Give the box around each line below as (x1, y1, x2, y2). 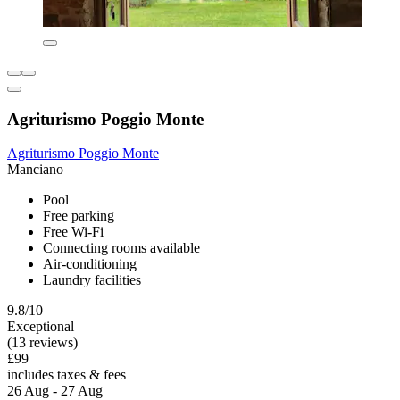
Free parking (43, 208, 114, 224)
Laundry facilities (43, 272, 141, 288)
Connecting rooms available (43, 240, 200, 256)
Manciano (7, 162, 63, 178)
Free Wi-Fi (43, 224, 104, 240)
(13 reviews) (7, 335, 78, 351)
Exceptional (7, 319, 74, 335)
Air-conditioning (43, 256, 137, 272)
